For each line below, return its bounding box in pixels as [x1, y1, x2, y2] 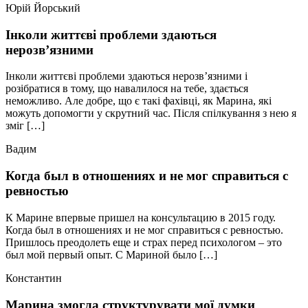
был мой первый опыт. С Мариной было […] [5, 248, 217, 261]
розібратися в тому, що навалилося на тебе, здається [5, 82, 248, 95]
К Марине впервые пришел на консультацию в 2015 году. [5, 211, 276, 223]
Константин [5, 272, 62, 284]
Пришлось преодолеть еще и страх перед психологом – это [5, 236, 282, 248]
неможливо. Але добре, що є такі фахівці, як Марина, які [5, 95, 272, 107]
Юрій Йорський [5, 1, 80, 14]
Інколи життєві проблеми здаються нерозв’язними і [5, 70, 247, 82]
